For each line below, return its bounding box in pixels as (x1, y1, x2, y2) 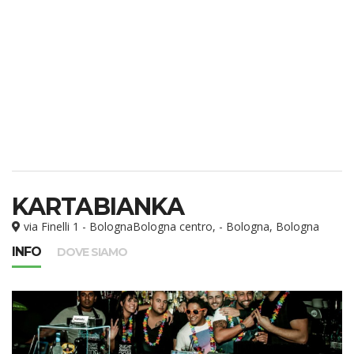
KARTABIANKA (12, 192, 185, 221)
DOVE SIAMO (57, 245, 127, 259)
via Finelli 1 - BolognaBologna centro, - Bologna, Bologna (21, 219, 319, 234)
